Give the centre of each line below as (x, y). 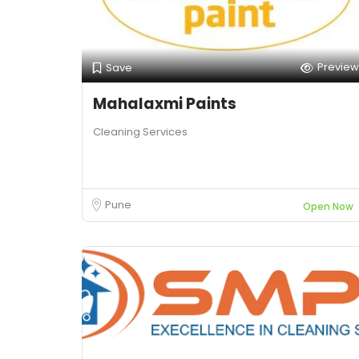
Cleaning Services (140, 132)
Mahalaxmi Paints (165, 104)
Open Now (328, 206)
